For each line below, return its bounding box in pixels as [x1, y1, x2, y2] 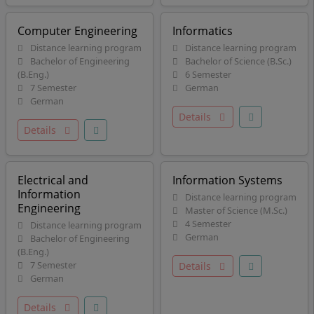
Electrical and [18, 172, 88, 188]
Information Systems [172, 172, 282, 188]
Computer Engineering [18, 23, 137, 39]
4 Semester [183, 217, 231, 230]
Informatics [172, 23, 233, 39]
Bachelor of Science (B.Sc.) [183, 55, 292, 67]
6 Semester [183, 68, 231, 81]
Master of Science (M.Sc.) [183, 204, 287, 217]
